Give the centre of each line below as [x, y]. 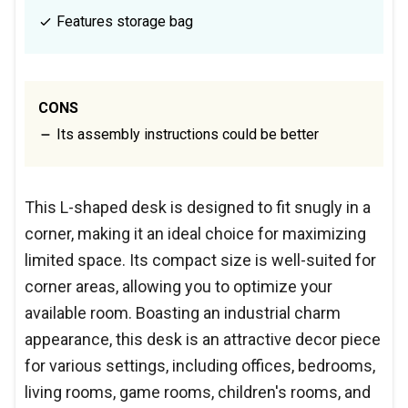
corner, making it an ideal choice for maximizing [195, 233]
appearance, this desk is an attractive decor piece [203, 339]
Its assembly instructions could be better [186, 134]
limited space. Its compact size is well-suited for [200, 260]
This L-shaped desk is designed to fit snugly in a [198, 207]
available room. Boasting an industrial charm [183, 312]
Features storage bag [123, 21]
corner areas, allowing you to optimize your [178, 286]
